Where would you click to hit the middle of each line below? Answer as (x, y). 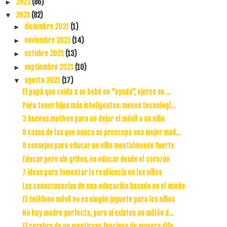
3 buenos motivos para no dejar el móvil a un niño (93, 119)
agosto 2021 (43, 80)
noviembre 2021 (48, 40)
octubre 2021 (45, 53)
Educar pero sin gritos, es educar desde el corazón (96, 159)
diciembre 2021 (47, 27)
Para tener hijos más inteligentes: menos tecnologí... (99, 105)
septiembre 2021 (49, 67)
